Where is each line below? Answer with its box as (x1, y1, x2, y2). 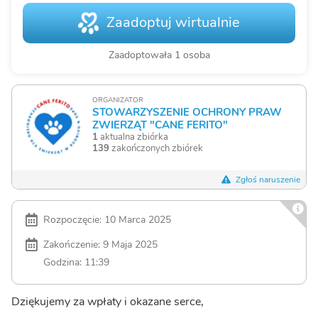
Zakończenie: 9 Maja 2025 (43, 237, 158, 252)
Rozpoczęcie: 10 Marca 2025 (43, 212, 171, 227)
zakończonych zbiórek (109, 142, 203, 155)
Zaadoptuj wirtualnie (103, 13, 240, 33)
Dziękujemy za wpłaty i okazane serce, (11, 294, 204, 310)
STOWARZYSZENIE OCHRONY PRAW (92, 104, 282, 120)
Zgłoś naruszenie (233, 174, 300, 186)
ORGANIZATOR (92, 95, 143, 106)
